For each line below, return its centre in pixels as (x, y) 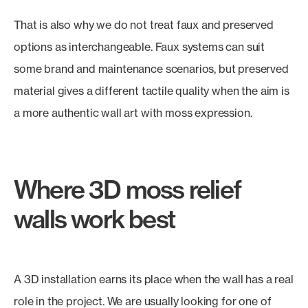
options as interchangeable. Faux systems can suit (140, 47)
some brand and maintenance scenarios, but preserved (151, 69)
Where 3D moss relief (128, 189)
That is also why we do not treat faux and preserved (144, 25)
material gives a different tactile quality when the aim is (152, 91)
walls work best (94, 219)
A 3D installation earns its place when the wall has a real (154, 279)
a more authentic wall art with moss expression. (133, 113)
